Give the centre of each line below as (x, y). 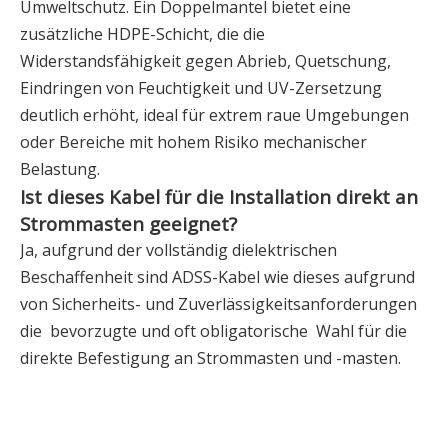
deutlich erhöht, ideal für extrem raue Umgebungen (214, 115)
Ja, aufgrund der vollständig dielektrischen (178, 250)
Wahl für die (361, 331)
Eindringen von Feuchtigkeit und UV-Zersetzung (201, 88)
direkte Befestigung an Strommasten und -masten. (210, 358)
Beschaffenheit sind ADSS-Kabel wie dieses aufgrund (217, 277)
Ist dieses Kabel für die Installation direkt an (219, 196)
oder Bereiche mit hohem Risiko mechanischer (193, 142)
